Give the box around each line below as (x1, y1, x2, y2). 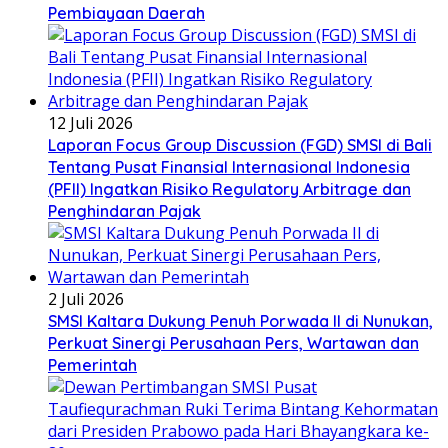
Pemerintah (48, 355, 137, 376)
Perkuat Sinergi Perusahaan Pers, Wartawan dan (48, 333, 419, 354)
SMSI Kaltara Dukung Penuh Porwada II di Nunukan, (48, 311, 433, 332)
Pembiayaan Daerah (48, 3, 205, 24)
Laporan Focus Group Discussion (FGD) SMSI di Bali (48, 135, 432, 156)
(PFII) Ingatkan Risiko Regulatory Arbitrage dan (48, 179, 411, 200)
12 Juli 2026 (48, 112, 133, 135)
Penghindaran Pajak (48, 201, 201, 222)
